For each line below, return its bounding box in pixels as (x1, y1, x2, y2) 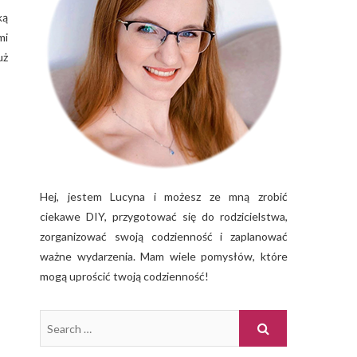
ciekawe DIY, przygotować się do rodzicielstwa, (40, 210, 288, 223)
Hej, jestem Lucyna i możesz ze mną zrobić (40, 190, 288, 203)
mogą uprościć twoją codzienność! (40, 269, 209, 283)
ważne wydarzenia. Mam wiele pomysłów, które (40, 249, 288, 263)
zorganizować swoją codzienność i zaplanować (40, 229, 288, 243)
